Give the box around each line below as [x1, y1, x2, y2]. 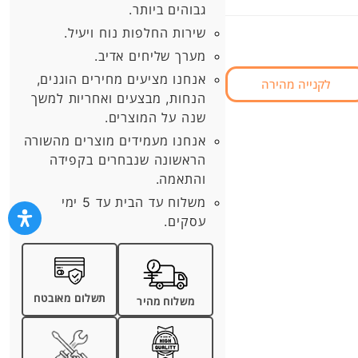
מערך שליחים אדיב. [94, 48, 206, 64]
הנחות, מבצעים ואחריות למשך [31, 90, 206, 106]
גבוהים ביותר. [129, 2, 206, 18]
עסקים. [164, 213, 206, 229]
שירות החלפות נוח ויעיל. [63, 25, 206, 41]
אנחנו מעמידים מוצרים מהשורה [23, 133, 206, 149]
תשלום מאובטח [34, 291, 106, 304]
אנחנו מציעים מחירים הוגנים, [36, 71, 206, 87]
